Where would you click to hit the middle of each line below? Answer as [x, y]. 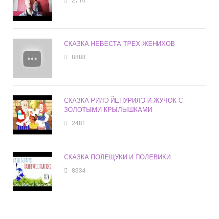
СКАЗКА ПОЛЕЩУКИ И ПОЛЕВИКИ [118, 157]
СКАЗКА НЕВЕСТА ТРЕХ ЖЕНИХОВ [120, 44]
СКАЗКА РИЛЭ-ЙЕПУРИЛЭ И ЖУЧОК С [124, 100]
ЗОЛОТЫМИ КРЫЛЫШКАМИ [108, 109]
